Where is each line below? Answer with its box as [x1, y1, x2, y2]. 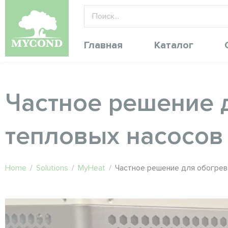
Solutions [36, 163, 68, 173]
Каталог [154, 39, 193, 51]
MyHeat [78, 163, 105, 173]
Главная [84, 39, 123, 51]
